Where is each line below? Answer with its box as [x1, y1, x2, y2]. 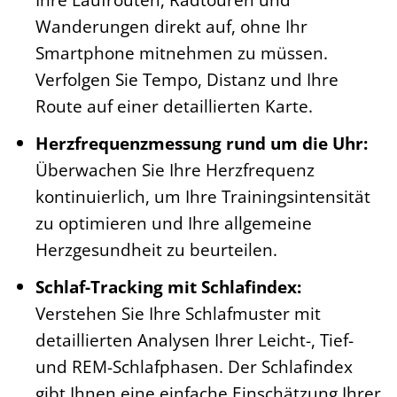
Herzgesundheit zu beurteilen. [35, 237, 277, 261]
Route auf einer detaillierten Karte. [35, 94, 313, 119]
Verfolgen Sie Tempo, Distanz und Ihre [35, 67, 339, 92]
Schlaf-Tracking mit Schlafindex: [35, 274, 301, 299]
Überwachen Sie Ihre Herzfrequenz [35, 158, 315, 182]
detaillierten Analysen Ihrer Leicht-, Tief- [35, 327, 354, 352]
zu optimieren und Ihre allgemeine [35, 211, 312, 235]
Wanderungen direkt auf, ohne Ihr [35, 14, 307, 39]
